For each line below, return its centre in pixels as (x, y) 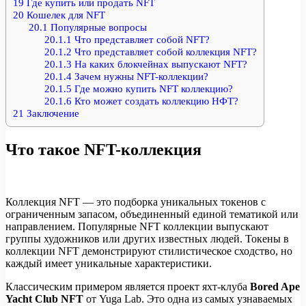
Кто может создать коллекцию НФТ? (155, 101)
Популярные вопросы (97, 27)
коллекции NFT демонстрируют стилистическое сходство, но (149, 251)
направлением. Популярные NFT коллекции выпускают (137, 226)
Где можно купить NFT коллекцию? (152, 88)
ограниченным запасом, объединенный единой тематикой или (152, 214)
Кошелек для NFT (65, 15)
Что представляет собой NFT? (140, 39)
